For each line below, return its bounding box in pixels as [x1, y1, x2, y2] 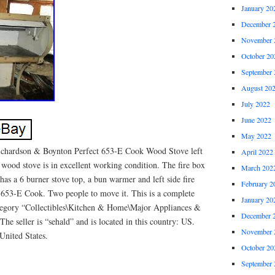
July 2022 [241, 99, 270, 109]
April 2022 [241, 147, 273, 157]
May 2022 [241, 131, 271, 141]
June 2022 [241, 115, 271, 125]
